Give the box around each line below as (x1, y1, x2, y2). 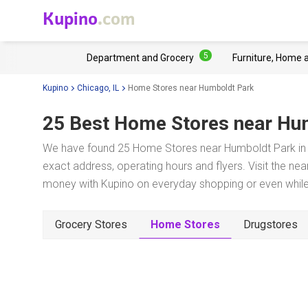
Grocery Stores (55, 218, 127, 231)
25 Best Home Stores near (43, 112, 272, 135)
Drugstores (243, 218, 298, 231)
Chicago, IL (77, 82, 119, 93)
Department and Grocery (87, 52, 194, 63)
